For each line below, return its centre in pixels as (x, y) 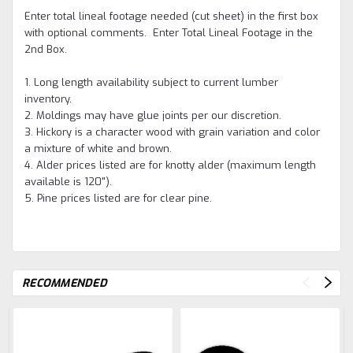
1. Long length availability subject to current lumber (151, 82)
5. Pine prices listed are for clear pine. (118, 198)
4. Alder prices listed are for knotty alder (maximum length (170, 165)
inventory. (50, 98)
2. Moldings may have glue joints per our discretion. (154, 115)
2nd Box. (46, 49)
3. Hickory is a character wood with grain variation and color (172, 132)
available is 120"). (70, 181)
